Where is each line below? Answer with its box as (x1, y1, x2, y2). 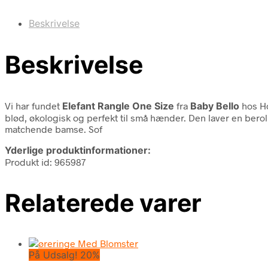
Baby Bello (190, 99, 239, 112)
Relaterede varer (5, 187, 202, 218)
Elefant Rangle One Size (62, 99, 176, 112)
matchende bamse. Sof (5, 123, 102, 135)
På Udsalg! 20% (29, 249, 100, 261)
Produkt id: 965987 (5, 156, 86, 167)
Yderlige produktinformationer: (5, 144, 151, 156)
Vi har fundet (5, 99, 62, 111)
